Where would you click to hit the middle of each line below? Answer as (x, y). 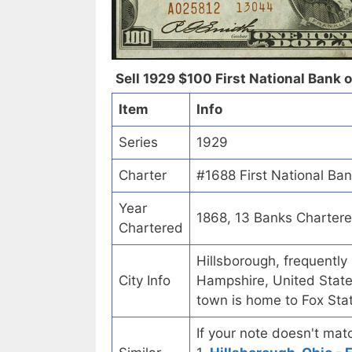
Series (138, 143)
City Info (145, 281)
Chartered (151, 228)
